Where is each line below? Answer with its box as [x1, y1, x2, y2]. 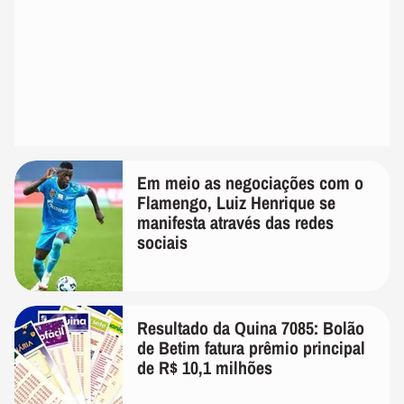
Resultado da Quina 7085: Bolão [137, 316, 364, 340]
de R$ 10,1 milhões [137, 355, 272, 380]
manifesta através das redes [137, 210, 334, 234]
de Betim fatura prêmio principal [137, 335, 365, 360]
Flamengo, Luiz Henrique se [137, 190, 335, 215]
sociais [137, 230, 188, 254]
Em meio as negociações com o [137, 170, 363, 195]
